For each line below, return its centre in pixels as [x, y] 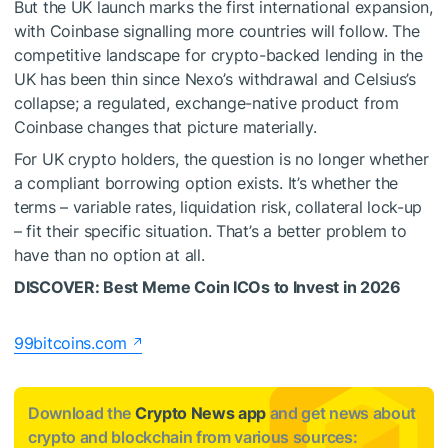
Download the [81, 413]
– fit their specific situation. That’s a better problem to [210, 231]
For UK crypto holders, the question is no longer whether [221, 159]
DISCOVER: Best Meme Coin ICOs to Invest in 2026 [207, 287]
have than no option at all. [109, 255]
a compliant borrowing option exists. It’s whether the [206, 183]
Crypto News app [200, 413]
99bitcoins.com [71, 343]
